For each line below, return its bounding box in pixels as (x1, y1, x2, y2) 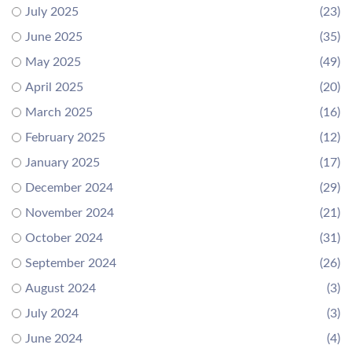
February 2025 (25, 131, 105, 145)
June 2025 (25, 31, 82, 44)
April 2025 (25, 81, 83, 94)
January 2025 (25, 156, 100, 170)
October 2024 (25, 232, 103, 245)
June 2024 (25, 332, 82, 346)
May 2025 (25, 56, 81, 69)
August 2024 (25, 282, 96, 295)
